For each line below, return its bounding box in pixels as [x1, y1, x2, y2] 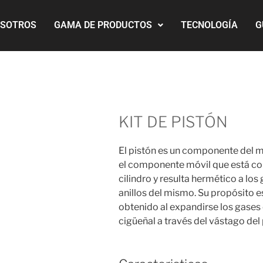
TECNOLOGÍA [181, 19, 238, 31]
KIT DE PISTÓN [118, 112, 228, 131]
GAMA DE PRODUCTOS [54, 19, 153, 31]
